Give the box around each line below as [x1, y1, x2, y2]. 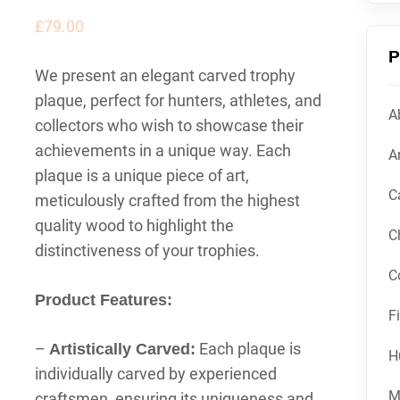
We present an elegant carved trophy [34, 66, 296, 85]
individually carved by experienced [34, 364, 277, 383]
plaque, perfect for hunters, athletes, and [34, 91, 321, 110]
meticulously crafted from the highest [34, 191, 300, 210]
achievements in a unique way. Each [34, 141, 291, 160]
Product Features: [34, 291, 172, 309]
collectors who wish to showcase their [34, 116, 304, 135]
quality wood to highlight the [34, 216, 234, 235]
